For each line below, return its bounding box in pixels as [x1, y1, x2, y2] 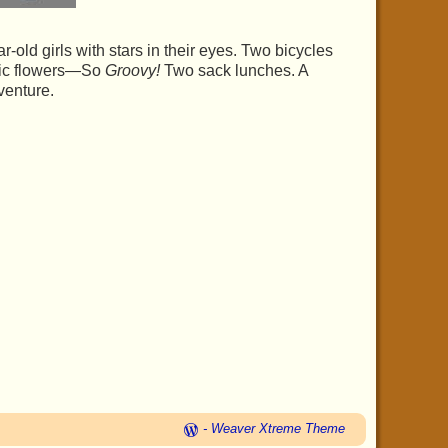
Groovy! [104, 62, 160, 80]
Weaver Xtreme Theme [211, 420, 345, 436]
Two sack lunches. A [159, 62, 308, 80]
